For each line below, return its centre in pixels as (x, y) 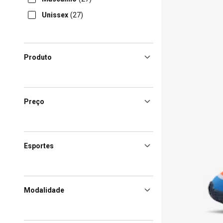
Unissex (55, 15)
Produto (38, 57)
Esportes (39, 146)
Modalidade (44, 190)
